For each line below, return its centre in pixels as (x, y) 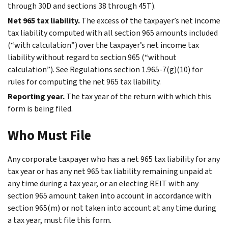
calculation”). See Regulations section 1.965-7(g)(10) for (105, 69)
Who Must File (49, 135)
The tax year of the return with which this (139, 96)
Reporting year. (36, 96)
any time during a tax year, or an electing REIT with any (103, 183)
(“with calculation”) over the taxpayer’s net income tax (103, 45)
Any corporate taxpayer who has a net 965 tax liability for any (114, 159)
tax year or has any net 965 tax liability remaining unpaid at (110, 171)
